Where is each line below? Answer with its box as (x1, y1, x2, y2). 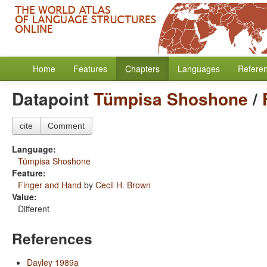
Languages (178, 63, 220, 74)
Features (73, 63, 107, 74)
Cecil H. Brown (95, 179, 151, 191)
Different (18, 203, 49, 215)
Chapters (125, 63, 160, 74)
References (12, 228, 92, 249)
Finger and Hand (18, 179, 82, 191)
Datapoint (12, 86, 94, 111)
